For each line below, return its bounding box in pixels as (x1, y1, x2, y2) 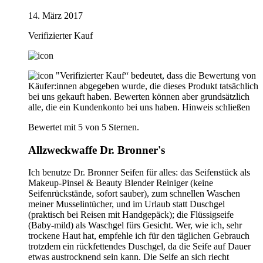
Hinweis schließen (182, 102, 250, 112)
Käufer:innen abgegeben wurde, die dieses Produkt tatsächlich (28, 80, 258, 91)
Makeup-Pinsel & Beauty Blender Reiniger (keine (28, 178, 213, 188)
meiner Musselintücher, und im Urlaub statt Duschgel (28, 199, 225, 210)
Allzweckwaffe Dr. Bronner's (28, 143, 165, 156)
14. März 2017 (28, 10, 83, 21)
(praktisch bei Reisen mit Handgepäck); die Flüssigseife (28, 210, 234, 220)
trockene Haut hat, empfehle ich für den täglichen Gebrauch (28, 231, 249, 241)
